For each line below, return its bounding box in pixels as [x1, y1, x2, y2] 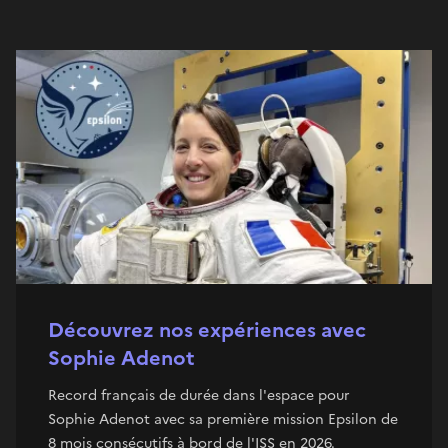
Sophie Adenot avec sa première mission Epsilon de [48, 408, 398, 430]
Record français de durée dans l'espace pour [48, 384, 350, 406]
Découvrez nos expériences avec [48, 314, 366, 345]
